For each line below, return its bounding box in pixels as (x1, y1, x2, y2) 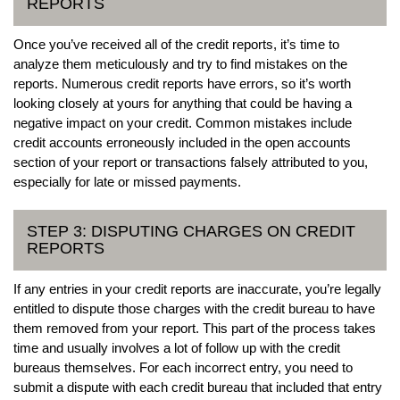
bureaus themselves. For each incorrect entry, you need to (13, 359, 353, 375)
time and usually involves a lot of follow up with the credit (13, 339, 340, 355)
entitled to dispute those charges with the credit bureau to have (13, 300, 375, 316)
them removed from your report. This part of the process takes (13, 320, 376, 336)
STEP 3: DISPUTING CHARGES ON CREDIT (27, 221, 355, 240)
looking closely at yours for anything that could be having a (13, 95, 352, 111)
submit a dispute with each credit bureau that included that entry (13, 379, 382, 395)
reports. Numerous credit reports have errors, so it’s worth (13, 75, 351, 91)
